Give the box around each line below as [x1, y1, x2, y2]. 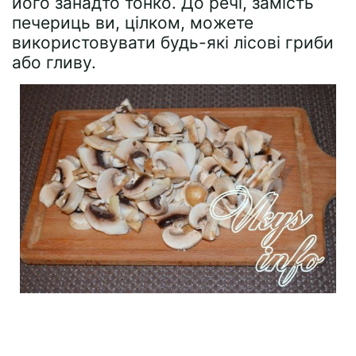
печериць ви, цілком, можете [12, 13, 253, 33]
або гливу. [12, 52, 96, 73]
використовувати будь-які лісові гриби [12, 33, 334, 53]
